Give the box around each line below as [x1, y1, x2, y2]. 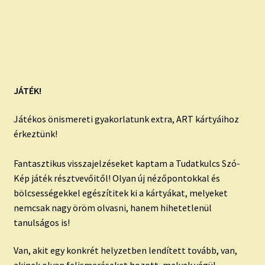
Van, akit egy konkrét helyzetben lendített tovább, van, [13, 244, 237, 257]
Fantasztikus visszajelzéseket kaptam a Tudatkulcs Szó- [13, 157, 240, 169]
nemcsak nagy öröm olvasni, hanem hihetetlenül [13, 201, 212, 214]
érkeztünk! [13, 127, 57, 140]
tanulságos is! [13, 216, 70, 228]
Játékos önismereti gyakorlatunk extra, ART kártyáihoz [13, 112, 239, 125]
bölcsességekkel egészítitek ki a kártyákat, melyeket [13, 186, 228, 199]
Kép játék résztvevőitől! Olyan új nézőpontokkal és [13, 172, 220, 184]
